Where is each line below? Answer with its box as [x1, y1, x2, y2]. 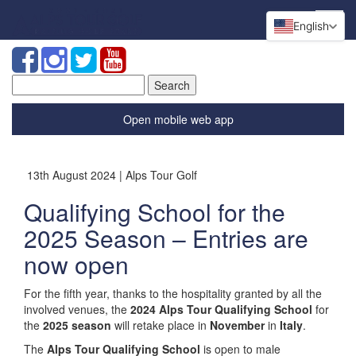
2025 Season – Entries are [24, 221, 308, 255]
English [293, 19, 329, 33]
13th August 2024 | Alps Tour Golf [24, 167, 197, 183]
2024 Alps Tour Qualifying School [130, 301, 312, 317]
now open [24, 247, 129, 281]
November [210, 317, 265, 333]
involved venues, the [24, 301, 130, 317]
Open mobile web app [122, 111, 234, 127]
